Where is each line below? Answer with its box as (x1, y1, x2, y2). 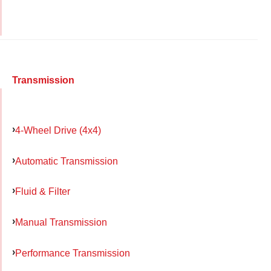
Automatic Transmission (15, 155, 118, 166)
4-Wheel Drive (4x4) (15, 124, 101, 135)
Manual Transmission (15, 217, 107, 228)
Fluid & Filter (15, 186, 70, 197)
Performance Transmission (15, 247, 130, 258)
